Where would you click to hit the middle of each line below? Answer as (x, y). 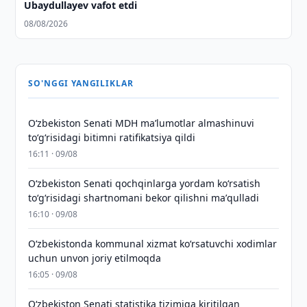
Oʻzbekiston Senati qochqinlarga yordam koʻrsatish (145, 183)
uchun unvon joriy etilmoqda (95, 258)
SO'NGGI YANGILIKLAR (81, 83)
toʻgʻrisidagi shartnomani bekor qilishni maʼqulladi (144, 198)
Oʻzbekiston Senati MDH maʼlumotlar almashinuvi (142, 123)
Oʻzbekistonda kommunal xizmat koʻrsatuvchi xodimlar (153, 244)
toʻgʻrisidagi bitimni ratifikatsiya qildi (112, 137)
